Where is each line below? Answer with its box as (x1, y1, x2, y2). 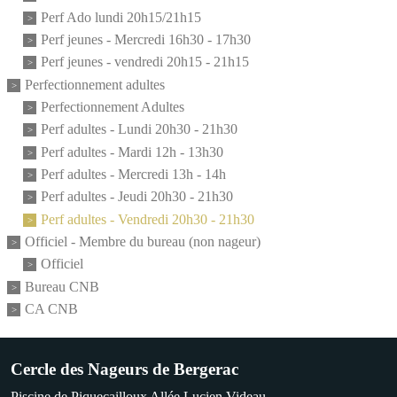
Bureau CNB (25, 279, 99, 295)
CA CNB (25, 301, 78, 317)
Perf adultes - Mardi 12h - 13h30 (41, 144, 223, 160)
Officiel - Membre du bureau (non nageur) (25, 234, 261, 250)
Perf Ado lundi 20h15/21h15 (41, 10, 201, 26)
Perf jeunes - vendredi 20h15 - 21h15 (41, 54, 249, 70)
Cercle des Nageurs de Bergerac (11, 360, 238, 379)
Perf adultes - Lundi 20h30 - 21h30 (41, 121, 237, 137)
